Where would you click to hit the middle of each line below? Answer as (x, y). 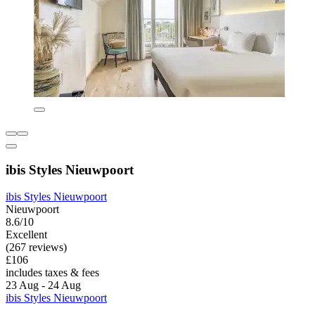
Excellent (26, 235)
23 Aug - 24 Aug (43, 285)
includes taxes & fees (52, 273)
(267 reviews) (36, 247)
